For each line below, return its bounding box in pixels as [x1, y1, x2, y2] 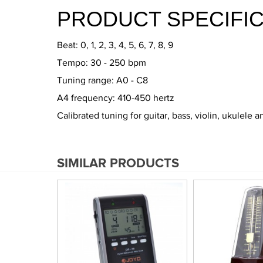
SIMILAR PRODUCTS [57, 157, 179, 170]
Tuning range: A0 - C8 [57, 75, 148, 86]
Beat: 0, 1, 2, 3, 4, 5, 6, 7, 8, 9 [57, 40, 173, 50]
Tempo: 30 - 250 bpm [57, 58, 146, 68]
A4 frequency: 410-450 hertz [57, 93, 174, 103]
